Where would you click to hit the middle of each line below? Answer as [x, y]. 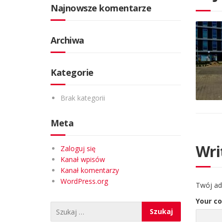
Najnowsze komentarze [101, 8]
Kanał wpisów [83, 159]
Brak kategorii [83, 98]
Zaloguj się [78, 148]
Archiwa [67, 40]
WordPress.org [84, 181]
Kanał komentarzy [90, 170]
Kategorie [72, 72]
